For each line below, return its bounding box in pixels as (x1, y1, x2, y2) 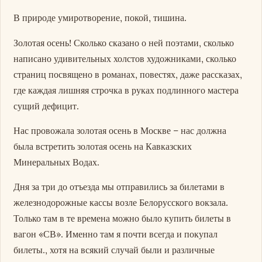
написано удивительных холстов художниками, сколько (13, 52, 237, 64)
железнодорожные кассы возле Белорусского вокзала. (13, 196, 229, 208)
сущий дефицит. (13, 99, 80, 112)
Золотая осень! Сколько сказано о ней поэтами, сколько (13, 36, 235, 49)
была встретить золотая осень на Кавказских (13, 140, 192, 152)
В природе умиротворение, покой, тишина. (13, 12, 187, 24)
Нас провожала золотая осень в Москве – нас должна (13, 124, 227, 136)
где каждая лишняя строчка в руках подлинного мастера (13, 84, 239, 96)
